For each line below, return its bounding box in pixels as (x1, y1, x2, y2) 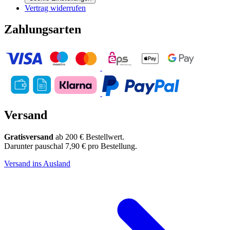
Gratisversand (4, 132, 53, 142)
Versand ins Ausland (4, 159, 70, 168)
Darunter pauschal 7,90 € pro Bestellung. (4, 142, 137, 151)
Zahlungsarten (4, 23, 81, 36)
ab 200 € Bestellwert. (53, 132, 124, 142)
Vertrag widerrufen (25, 3, 86, 12)
